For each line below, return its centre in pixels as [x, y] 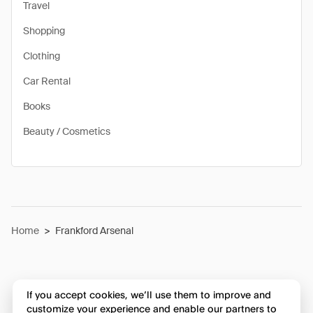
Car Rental [47, 81]
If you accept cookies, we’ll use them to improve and [148, 295]
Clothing [42, 56]
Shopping [44, 31]
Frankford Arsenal [94, 231]
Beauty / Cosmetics [67, 131]
